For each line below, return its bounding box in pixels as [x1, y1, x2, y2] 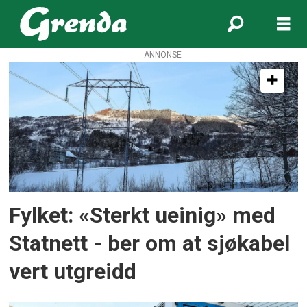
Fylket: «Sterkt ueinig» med [9, 202, 276, 228]
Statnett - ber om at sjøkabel [9, 230, 291, 256]
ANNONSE [143, 49, 182, 60]
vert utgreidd [9, 258, 137, 284]
